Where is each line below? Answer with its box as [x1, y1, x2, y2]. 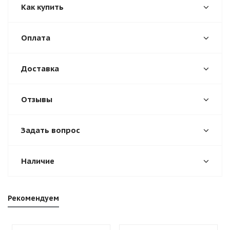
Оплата [21, 33, 50, 43]
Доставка [21, 64, 59, 73]
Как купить [21, 2, 64, 12]
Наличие [21, 156, 54, 166]
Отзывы [21, 94, 52, 104]
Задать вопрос [21, 125, 80, 135]
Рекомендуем [8, 194, 59, 203]
